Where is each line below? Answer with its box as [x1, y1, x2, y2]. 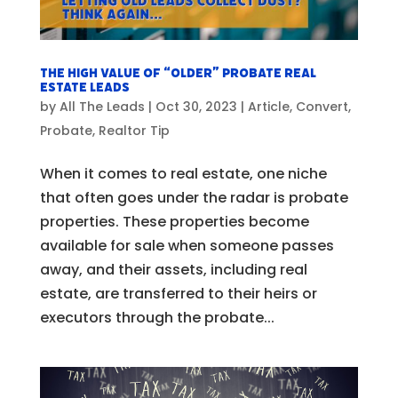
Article [247, 97, 290, 115]
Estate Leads [39, 78, 130, 96]
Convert [295, 97, 348, 115]
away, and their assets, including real [39, 259, 307, 280]
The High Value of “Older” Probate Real [39, 64, 316, 82]
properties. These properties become [39, 211, 309, 232]
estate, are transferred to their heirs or [39, 283, 317, 304]
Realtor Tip [98, 121, 170, 139]
